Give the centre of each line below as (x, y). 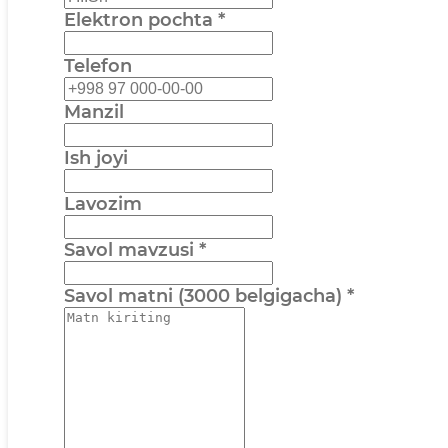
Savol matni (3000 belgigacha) (203, 296)
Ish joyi (96, 158)
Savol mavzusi (129, 250)
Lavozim (103, 204)
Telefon (98, 66)
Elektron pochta (138, 20)
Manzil (94, 112)
